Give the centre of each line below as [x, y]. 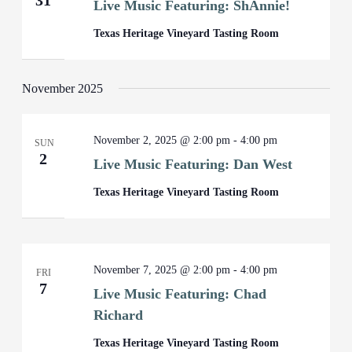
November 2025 [63, 88]
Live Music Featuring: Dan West [193, 164]
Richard [119, 315]
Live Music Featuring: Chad [180, 294]
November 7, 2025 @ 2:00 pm [162, 270]
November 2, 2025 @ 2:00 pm [162, 140]
